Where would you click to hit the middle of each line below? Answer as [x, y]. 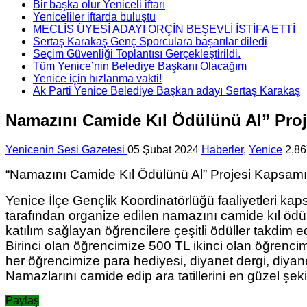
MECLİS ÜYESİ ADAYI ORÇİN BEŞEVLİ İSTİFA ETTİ [164, 29]
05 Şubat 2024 [163, 149]
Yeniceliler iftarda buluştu [94, 16]
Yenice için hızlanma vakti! [97, 78]
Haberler [222, 149]
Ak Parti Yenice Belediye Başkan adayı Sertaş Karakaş [167, 90]
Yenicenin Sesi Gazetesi [66, 149]
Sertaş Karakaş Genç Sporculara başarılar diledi [150, 41]
